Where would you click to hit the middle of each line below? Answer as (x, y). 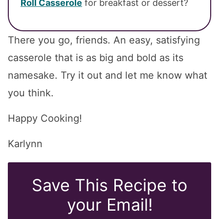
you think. (31, 93)
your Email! (109, 205)
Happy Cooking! (45, 119)
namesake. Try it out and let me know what (108, 76)
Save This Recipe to (109, 185)
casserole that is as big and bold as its (96, 58)
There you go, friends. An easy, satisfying (104, 40)
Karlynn (25, 144)
